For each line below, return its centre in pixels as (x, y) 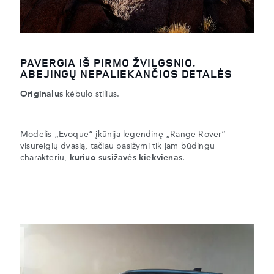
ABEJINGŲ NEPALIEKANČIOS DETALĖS (126, 73)
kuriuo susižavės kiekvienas (126, 158)
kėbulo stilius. (91, 94)
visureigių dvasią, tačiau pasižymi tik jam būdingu (118, 146)
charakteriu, (45, 158)
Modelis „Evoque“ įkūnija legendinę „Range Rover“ (123, 135)
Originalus (42, 94)
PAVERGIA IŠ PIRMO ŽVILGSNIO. (108, 62)
